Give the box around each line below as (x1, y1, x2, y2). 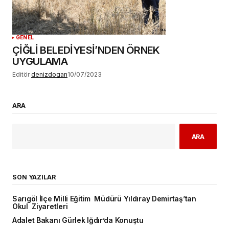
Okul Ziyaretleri (12, 202, 68, 211)
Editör (12, 70, 30, 78)
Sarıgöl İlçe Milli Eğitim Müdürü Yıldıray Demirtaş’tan (12, 194, 196, 203)
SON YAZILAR (12, 173, 56, 181)
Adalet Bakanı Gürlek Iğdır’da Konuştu (12, 216, 144, 224)
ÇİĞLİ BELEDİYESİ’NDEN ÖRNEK (12, 43, 160, 56)
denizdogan (31, 70, 67, 78)
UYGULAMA (12, 55, 68, 67)
